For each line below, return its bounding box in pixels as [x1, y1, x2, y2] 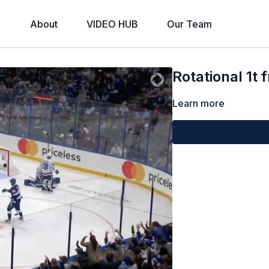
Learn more [172, 97, 225, 109]
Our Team [166, 18, 212, 30]
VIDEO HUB [86, 18, 138, 30]
